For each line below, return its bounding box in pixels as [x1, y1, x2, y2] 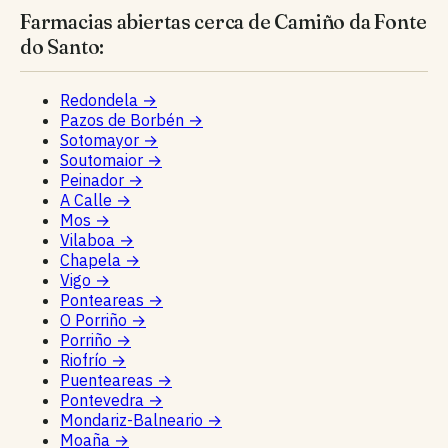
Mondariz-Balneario [60, 409, 207, 430]
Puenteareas [60, 369, 157, 390]
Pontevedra [60, 389, 148, 410]
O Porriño [60, 309, 131, 330]
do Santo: [20, 33, 105, 59]
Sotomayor [60, 129, 143, 150]
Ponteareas [60, 289, 148, 310]
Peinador [60, 169, 128, 190]
